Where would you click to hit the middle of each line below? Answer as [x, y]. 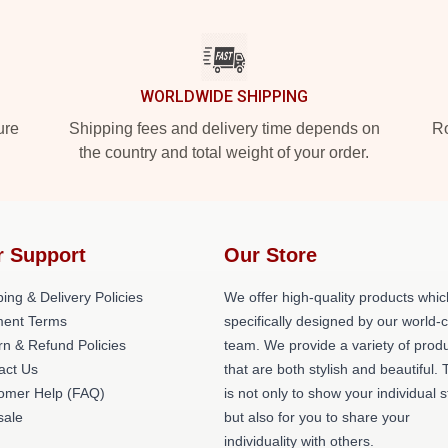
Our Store [270, 255]
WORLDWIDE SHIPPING [224, 96]
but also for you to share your [317, 417]
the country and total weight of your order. [224, 152]
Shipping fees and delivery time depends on [224, 128]
